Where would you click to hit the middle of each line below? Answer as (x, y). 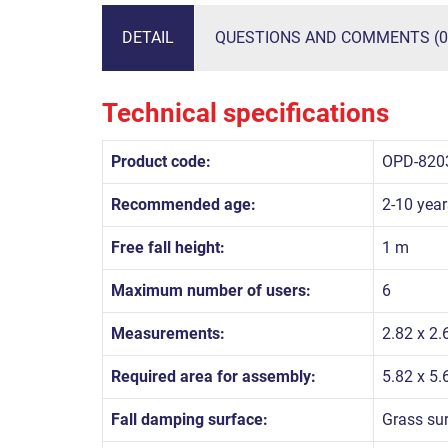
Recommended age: (183, 204)
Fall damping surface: (189, 419)
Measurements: (168, 333)
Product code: (161, 161)
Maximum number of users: (211, 290)
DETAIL (148, 37)
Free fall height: (168, 247)
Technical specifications (245, 112)
